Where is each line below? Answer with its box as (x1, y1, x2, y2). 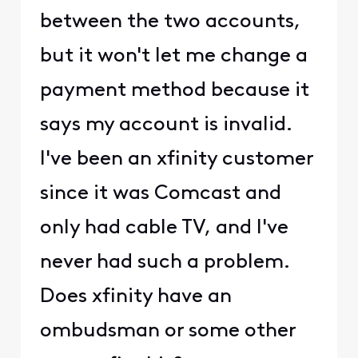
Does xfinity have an (39, 286, 232, 307)
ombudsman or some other (39, 320, 296, 341)
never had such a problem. (39, 252, 295, 272)
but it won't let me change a (39, 46, 308, 66)
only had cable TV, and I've (39, 217, 288, 238)
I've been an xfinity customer (39, 149, 313, 169)
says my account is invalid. (39, 114, 297, 135)
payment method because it (39, 80, 309, 101)
